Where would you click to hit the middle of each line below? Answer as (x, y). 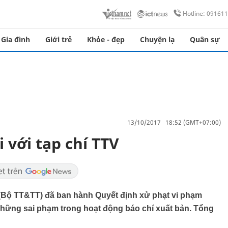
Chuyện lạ (157, 39)
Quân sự (205, 39)
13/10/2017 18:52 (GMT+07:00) (174, 122)
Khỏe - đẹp (106, 39)
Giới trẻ (59, 39)
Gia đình (16, 39)
